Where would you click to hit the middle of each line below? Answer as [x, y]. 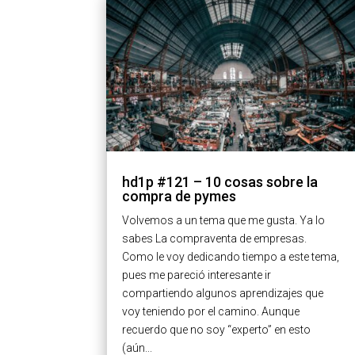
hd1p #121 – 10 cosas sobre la [220, 182]
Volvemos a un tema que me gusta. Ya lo [224, 221]
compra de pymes [179, 197]
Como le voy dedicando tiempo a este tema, [231, 257]
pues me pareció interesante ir [197, 275]
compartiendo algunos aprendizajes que [223, 294]
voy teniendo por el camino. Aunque [211, 312]
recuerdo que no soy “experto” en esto [217, 330]
